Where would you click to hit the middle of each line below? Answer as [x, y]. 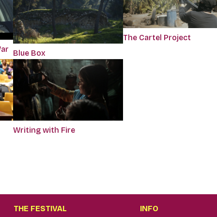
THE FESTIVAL [40, 209]
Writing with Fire [44, 130]
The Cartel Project [157, 37]
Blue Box [29, 53]
